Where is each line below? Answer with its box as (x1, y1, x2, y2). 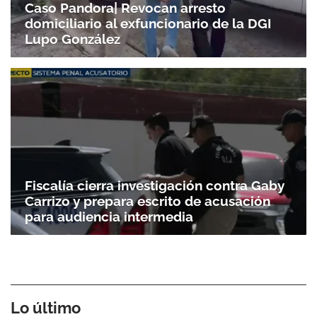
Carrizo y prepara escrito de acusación (25, 192, 270, 209)
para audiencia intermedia (25, 208, 193, 224)
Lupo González (25, 31, 120, 47)
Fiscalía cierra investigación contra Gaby (25, 177, 284, 193)
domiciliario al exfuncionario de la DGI (25, 16, 271, 32)
